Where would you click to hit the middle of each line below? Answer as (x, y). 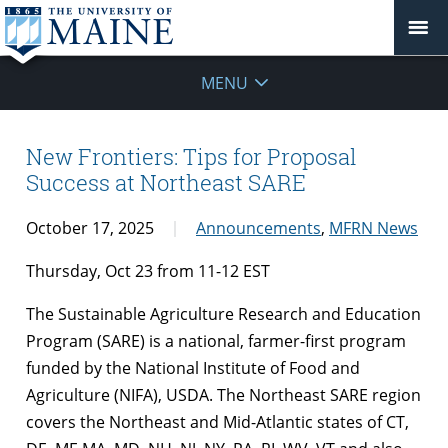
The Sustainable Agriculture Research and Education (223, 313)
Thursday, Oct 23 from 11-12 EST (148, 270)
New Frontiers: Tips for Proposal (191, 157)
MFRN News (373, 227)
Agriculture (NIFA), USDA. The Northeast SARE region (223, 394)
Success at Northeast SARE (166, 183)
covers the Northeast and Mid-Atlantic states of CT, (217, 421)
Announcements (258, 227)
